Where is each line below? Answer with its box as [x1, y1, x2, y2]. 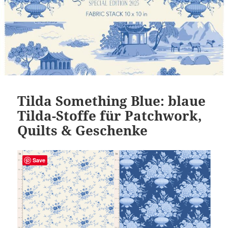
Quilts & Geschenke [17, 121, 148, 140]
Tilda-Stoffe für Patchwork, [17, 106, 203, 125]
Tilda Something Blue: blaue [17, 92, 206, 110]
